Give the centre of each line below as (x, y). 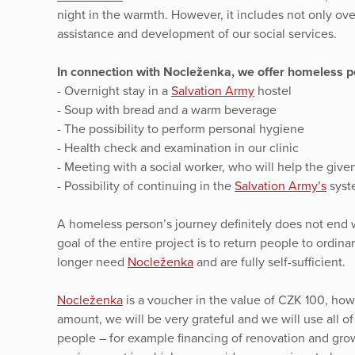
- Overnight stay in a (114, 91)
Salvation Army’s (281, 186)
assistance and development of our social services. (197, 34)
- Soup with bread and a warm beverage (167, 110)
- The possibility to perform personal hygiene (181, 129)
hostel (273, 91)
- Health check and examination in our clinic (178, 148)
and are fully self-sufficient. (269, 262)
